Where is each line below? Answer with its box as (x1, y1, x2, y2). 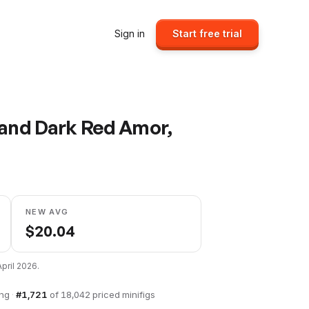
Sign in (114, 27, 145, 39)
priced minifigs (90, 289, 155, 300)
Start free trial (172, 27, 242, 39)
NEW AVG (26, 207, 69, 217)
